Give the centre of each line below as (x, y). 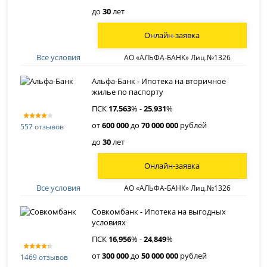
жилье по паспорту (128, 92)
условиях (109, 222)
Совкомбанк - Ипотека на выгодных (159, 212)
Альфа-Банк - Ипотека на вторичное (159, 81)
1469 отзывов (44, 257)
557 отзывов (42, 126)
